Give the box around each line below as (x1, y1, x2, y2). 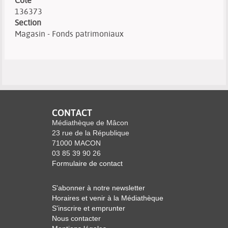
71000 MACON (52, 139, 101, 147)
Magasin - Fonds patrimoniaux (15, 28, 124, 39)
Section (15, 17, 41, 27)
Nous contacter (52, 214, 101, 222)
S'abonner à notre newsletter (52, 184, 145, 192)
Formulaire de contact (52, 159, 123, 167)
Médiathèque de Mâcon (52, 119, 128, 127)
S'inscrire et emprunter (52, 204, 125, 212)
